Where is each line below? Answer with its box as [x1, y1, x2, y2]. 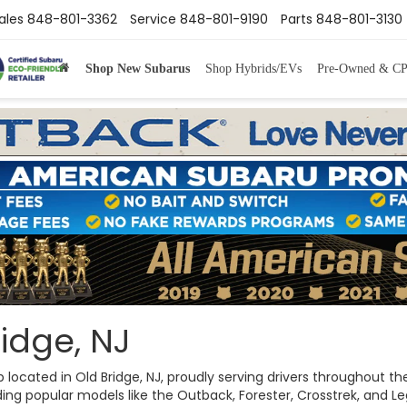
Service [130, 10, 176, 29]
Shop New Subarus [84, 61, 190, 75]
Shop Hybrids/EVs [204, 61, 302, 75]
